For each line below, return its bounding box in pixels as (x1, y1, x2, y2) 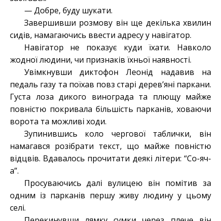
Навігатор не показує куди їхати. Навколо (24, 42, 211, 53)
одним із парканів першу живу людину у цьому (10, 190, 211, 201)
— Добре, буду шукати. (24, 5, 112, 16)
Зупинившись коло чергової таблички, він (24, 128, 211, 140)
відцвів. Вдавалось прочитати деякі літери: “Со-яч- (10, 153, 211, 164)
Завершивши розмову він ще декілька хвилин (24, 17, 211, 29)
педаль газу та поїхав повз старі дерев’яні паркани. (10, 79, 211, 90)
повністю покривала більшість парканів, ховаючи (10, 104, 211, 115)
